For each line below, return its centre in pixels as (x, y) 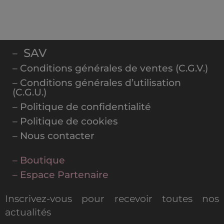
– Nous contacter (53, 136)
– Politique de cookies (65, 121)
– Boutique (39, 160)
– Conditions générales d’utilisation (97, 83)
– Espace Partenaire (60, 175)
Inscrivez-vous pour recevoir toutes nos (112, 199)
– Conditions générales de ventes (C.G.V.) (110, 68)
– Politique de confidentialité (82, 107)
